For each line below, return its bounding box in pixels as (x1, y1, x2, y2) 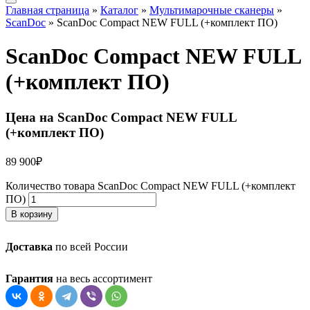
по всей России (53, 240, 128, 253)
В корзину (11, 208, 53, 219)
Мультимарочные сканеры (149, 4, 274, 16)
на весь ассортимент (53, 272, 152, 284)
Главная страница (6, 4, 89, 16)
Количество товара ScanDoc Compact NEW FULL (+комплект (6, 179, 295, 192)
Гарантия (6, 272, 53, 284)
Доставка (6, 240, 53, 253)
